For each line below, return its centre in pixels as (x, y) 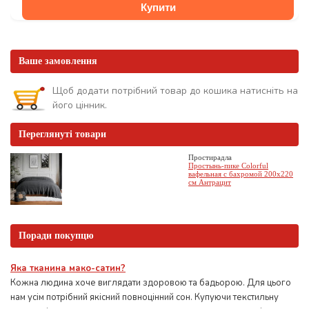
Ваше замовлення (58, 61)
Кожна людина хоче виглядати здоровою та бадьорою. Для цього (151, 282)
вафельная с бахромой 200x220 (241, 173)
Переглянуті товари (62, 134)
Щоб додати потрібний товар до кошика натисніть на (175, 90)
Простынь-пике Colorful (228, 165)
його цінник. (80, 105)
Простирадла (210, 157)
